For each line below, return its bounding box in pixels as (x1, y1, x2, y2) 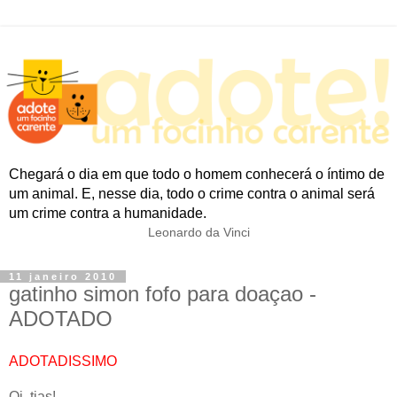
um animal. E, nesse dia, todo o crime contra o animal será (9, 185, 375, 201)
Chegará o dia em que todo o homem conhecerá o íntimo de (9, 166, 385, 182)
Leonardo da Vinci (147, 224, 250, 239)
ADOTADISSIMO (9, 353, 117, 369)
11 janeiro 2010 (9, 271, 117, 283)
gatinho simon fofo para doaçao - (9, 282, 316, 307)
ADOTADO (9, 307, 113, 331)
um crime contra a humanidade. (9, 205, 206, 221)
